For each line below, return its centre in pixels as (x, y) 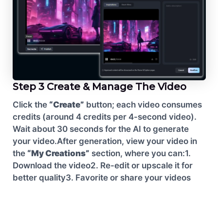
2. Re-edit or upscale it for (141, 166)
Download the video (51, 166)
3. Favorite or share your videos (128, 178)
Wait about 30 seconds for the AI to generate (100, 129)
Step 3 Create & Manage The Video (99, 87)
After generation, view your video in (127, 141)
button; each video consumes (143, 105)
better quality (39, 178)
